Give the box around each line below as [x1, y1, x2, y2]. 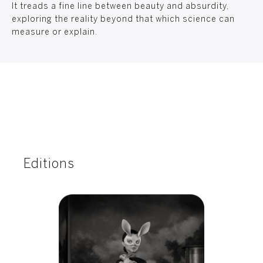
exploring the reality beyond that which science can [12, 16, 235, 23]
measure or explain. [12, 29, 97, 36]
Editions [23, 159, 75, 170]
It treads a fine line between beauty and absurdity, [12, 3, 229, 11]
